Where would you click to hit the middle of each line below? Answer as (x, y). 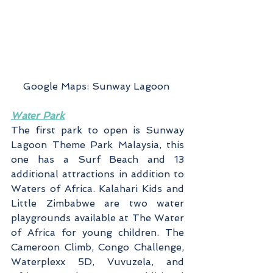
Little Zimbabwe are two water (97, 203)
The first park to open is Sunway (97, 130)
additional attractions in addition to (97, 174)
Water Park (38, 115)
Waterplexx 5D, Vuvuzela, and (97, 261)
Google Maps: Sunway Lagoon (97, 86)
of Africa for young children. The (97, 232)
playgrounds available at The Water (97, 218)
